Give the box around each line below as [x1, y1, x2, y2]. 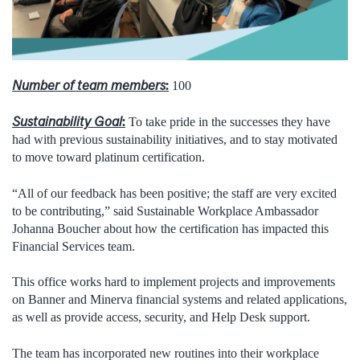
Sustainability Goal [12, 113, 122, 130]
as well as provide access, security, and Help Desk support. [12, 310, 310, 325]
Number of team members [12, 76, 166, 93]
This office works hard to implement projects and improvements [12, 275, 335, 289]
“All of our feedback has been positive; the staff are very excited [12, 186, 337, 200]
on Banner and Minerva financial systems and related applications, [12, 292, 347, 307]
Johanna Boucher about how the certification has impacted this [12, 221, 329, 235]
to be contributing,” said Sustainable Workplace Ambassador [12, 203, 318, 218]
